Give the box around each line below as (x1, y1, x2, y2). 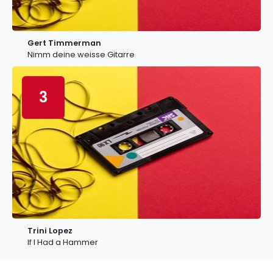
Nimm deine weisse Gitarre (27, 49, 135, 60)
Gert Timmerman (27, 38, 101, 48)
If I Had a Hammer (27, 237, 98, 247)
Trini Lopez (27, 225, 73, 236)
